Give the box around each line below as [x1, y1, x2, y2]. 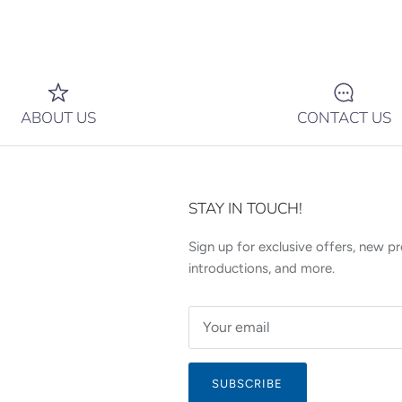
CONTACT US [296, 108, 391, 129]
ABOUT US [20, 108, 96, 129]
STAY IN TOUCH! [188, 198, 302, 220]
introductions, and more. [188, 260, 335, 277]
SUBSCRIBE [212, 376, 284, 390]
